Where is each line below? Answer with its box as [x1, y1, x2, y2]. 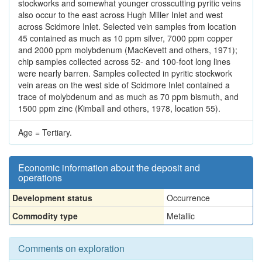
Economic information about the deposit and [18, 161, 200, 174]
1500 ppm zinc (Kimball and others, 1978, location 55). [18, 102, 220, 114]
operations [18, 171, 62, 184]
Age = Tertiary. [18, 126, 72, 138]
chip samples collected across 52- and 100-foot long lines [18, 56, 230, 67]
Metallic [167, 210, 195, 222]
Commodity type [12, 210, 78, 222]
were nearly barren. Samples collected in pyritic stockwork [18, 67, 232, 79]
